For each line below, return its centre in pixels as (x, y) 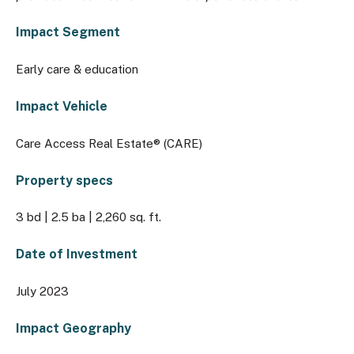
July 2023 (42, 291)
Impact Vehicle (62, 106)
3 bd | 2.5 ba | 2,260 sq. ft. (88, 217)
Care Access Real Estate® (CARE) (109, 143)
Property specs (64, 180)
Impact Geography (73, 328)
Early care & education (77, 70)
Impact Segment (68, 32)
